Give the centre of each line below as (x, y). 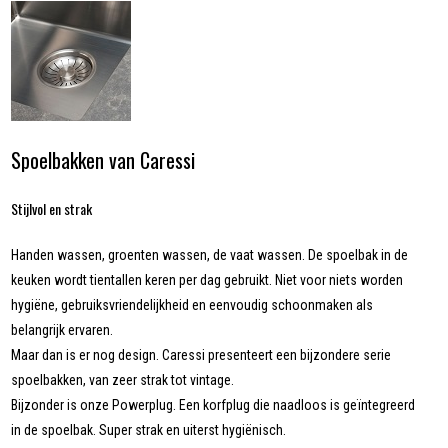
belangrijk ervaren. (62, 330)
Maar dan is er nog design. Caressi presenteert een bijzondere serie (201, 355)
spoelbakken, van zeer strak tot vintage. (123, 380)
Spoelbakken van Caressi (103, 160)
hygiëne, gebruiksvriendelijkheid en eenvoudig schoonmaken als (192, 305)
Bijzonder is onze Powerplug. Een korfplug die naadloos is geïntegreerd (213, 405)
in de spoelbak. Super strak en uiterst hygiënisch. (149, 430)
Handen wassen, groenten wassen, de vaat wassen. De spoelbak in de (210, 255)
